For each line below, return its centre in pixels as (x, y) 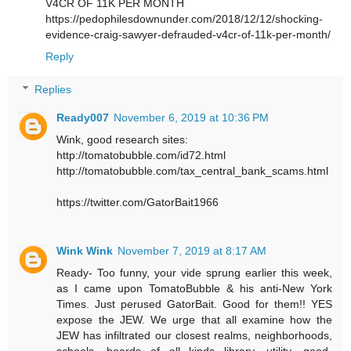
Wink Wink (85, 250)
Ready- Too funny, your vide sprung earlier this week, (194, 272)
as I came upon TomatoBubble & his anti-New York (194, 288)
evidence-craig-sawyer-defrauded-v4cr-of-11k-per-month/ (188, 35)
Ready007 (83, 117)
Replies (53, 89)
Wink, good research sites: (123, 139)
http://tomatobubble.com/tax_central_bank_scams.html (193, 170)
